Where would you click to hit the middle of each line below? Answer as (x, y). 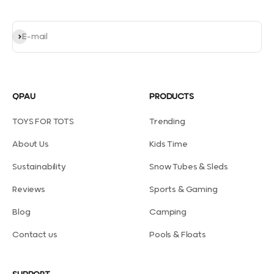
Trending (167, 122)
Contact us (35, 235)
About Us (31, 144)
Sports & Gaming (183, 190)
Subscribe (32, 36)
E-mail (35, 36)
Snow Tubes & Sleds (189, 167)
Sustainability (39, 167)
